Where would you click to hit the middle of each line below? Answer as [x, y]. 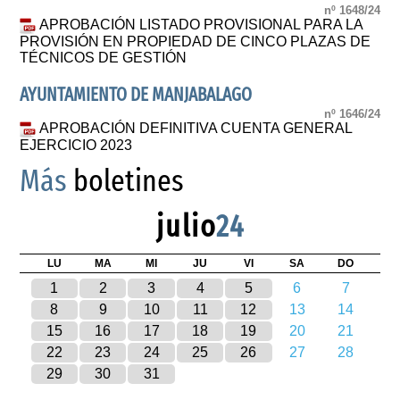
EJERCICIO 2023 [76, 146]
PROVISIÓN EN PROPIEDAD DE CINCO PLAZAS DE [196, 41]
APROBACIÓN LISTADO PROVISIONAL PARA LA [201, 25]
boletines [126, 181]
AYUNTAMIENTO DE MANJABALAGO [136, 95]
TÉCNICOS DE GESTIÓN [104, 57]
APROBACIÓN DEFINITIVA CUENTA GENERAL [196, 129]
